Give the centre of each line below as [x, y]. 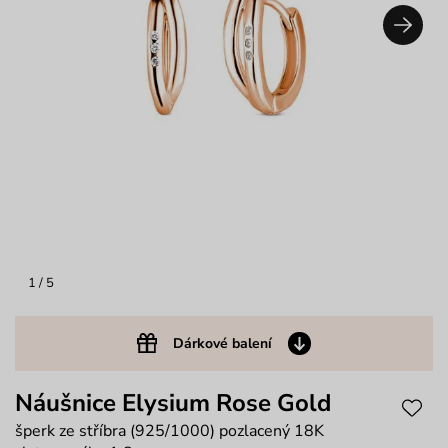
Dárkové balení [222, 343]
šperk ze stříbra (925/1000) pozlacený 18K [169, 430]
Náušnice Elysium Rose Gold [173, 402]
